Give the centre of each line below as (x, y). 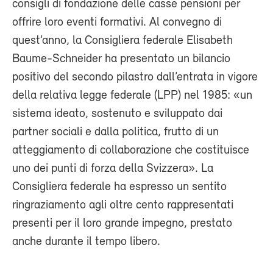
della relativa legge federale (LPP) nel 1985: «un (132, 95)
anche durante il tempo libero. (86, 242)
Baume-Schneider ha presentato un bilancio (121, 59)
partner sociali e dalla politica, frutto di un (115, 132)
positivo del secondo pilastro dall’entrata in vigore (135, 77)
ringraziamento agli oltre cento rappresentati (123, 205)
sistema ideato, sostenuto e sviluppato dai (117, 114)
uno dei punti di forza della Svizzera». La (113, 168)
